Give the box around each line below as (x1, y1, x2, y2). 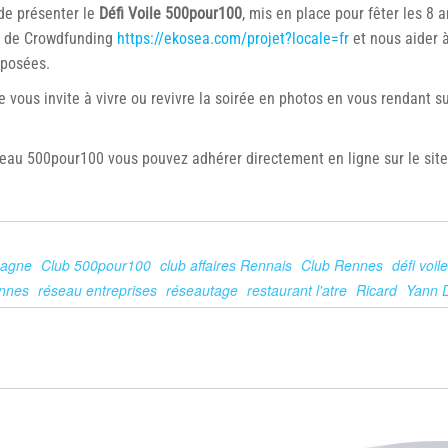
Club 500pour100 (41, 255, 151, 275)
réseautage (166, 280, 238, 300)
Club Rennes (301, 255, 383, 275)
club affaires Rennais (160, 255, 292, 275)
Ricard (356, 280, 397, 300)
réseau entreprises (38, 280, 157, 300)
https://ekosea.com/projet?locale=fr (117, 29, 349, 48)
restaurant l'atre (247, 280, 347, 300)
